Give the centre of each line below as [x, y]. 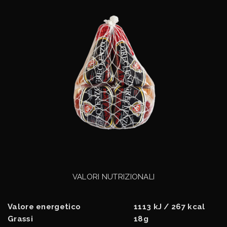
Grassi [20, 219]
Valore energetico [44, 206]
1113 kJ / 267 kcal [169, 206]
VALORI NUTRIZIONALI [113, 177]
